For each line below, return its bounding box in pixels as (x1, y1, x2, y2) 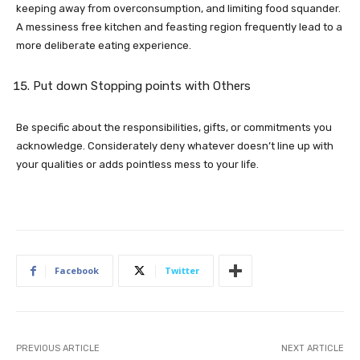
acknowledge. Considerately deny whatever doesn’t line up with (16, 140, 333, 153)
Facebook (55, 264, 99, 277)
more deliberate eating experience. (16, 39, 191, 52)
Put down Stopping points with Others (33, 79, 251, 94)
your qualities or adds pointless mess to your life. (16, 158, 259, 171)
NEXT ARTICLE (280, 343, 344, 354)
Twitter (165, 264, 199, 277)
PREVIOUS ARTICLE (16, 343, 100, 354)
